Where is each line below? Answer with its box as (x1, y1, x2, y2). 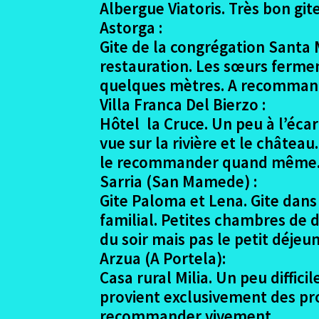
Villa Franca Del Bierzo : (100, 93, 266, 115)
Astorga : (100, 16, 163, 38)
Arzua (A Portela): (100, 247, 226, 268)
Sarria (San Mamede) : (100, 170, 258, 192)
